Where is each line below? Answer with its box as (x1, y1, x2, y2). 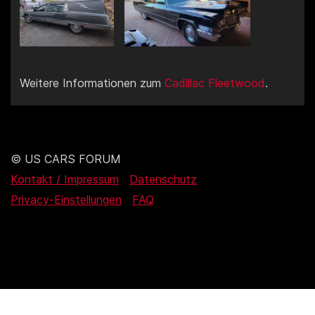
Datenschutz (129, 172, 197, 187)
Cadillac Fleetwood (165, 76, 265, 91)
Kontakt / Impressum (11, 172, 119, 187)
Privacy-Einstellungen (11, 193, 122, 207)
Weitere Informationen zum (20, 76, 165, 91)
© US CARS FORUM (11, 152, 121, 167)
